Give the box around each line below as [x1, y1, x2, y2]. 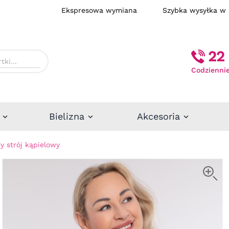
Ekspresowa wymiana [61, 6, 163, 14]
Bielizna [49, 110, 84, 122]
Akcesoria [136, 110, 180, 122]
